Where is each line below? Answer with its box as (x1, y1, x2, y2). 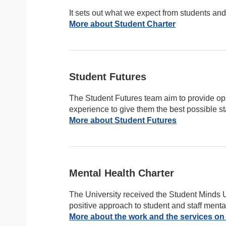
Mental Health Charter (69, 167, 175, 179)
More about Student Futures (69, 116, 177, 125)
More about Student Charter (69, 20, 176, 28)
